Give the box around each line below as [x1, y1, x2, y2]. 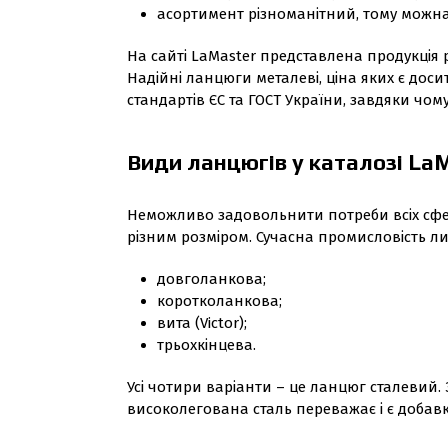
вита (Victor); [157, 314, 247, 332]
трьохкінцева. [157, 336, 256, 354]
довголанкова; [157, 270, 266, 288]
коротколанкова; [157, 292, 282, 310]
